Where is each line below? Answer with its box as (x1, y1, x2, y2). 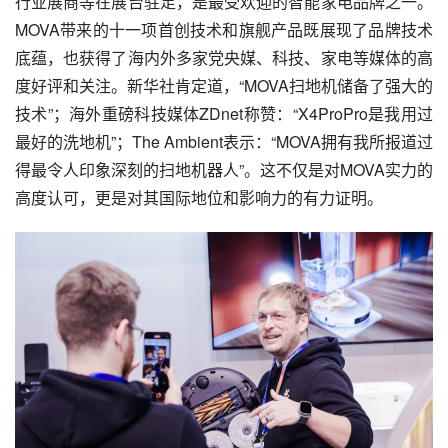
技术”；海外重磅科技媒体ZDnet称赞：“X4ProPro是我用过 (15, 101, 433, 125)
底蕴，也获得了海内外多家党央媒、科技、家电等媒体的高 (15, 45, 433, 69)
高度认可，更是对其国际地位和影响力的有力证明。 (15, 185, 383, 209)
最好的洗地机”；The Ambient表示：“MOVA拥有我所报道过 (15, 129, 433, 153)
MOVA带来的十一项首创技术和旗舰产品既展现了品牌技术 (15, 17, 433, 41)
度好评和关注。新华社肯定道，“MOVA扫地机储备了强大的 (15, 73, 433, 97)
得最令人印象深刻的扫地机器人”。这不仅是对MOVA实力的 (15, 157, 433, 181)
